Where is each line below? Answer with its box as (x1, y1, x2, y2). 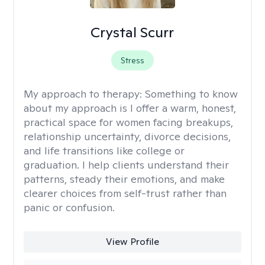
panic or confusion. (24, 201, 115, 214)
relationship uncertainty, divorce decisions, (24, 130, 231, 143)
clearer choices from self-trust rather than (24, 186, 227, 200)
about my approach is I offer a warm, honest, (24, 101, 236, 115)
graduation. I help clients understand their (24, 158, 229, 172)
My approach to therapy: (24, 87, 145, 101)
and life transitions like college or (24, 144, 185, 157)
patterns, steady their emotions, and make (24, 172, 225, 186)
